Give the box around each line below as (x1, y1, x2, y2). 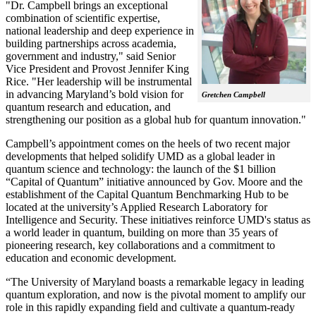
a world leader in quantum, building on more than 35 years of (6, 226, 278, 239)
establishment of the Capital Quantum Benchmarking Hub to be (6, 188, 288, 201)
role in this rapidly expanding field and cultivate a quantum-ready (6, 301, 295, 314)
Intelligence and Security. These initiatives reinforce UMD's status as (6, 214, 310, 226)
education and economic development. (6, 252, 176, 265)
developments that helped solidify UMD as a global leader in (6, 150, 275, 163)
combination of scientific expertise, (6, 12, 160, 25)
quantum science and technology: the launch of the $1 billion (6, 163, 276, 176)
